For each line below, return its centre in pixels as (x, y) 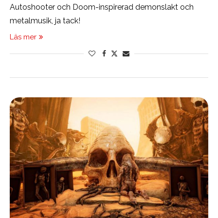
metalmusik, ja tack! (45, 21)
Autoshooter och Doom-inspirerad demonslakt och (102, 7)
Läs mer (23, 37)
